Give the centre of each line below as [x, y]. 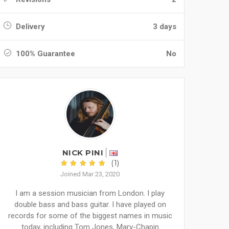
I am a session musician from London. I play [90, 193]
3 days [165, 27]
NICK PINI [83, 153]
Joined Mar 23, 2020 [90, 174]
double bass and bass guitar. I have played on [90, 204]
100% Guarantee [44, 54]
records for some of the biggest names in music [90, 216]
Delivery [29, 27]
